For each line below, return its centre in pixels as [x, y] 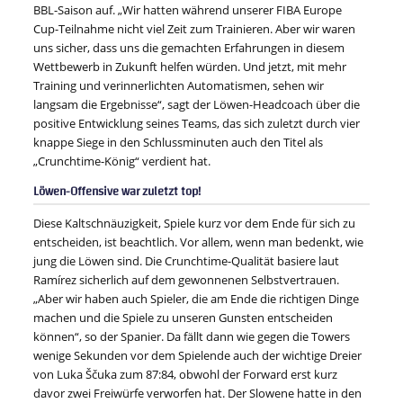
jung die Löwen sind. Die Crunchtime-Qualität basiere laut [187, 261]
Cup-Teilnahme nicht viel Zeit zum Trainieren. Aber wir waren [195, 29]
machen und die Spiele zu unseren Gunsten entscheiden [184, 318]
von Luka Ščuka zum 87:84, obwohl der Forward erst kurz [186, 375]
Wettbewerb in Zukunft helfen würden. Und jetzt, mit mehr [190, 67]
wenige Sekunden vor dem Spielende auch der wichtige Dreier [198, 356]
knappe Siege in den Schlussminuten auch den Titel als [179, 143]
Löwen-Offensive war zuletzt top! [117, 192]
